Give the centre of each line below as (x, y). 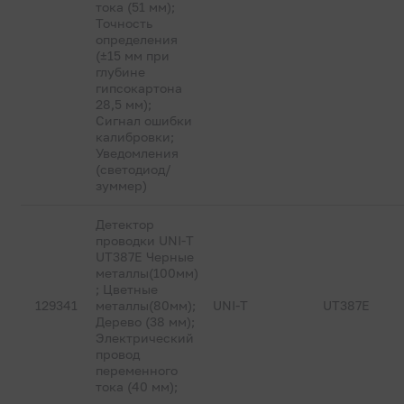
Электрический (145, 338)
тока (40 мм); (137, 386)
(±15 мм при (133, 55)
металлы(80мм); (146, 305)
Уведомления (138, 153)
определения (137, 39)
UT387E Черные (145, 257)
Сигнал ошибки (144, 120)
